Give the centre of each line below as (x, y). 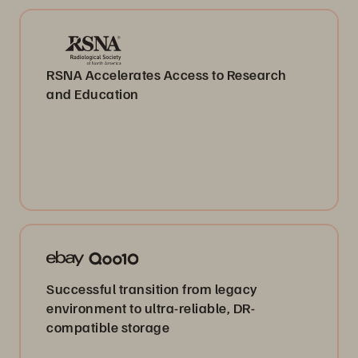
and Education (93, 93)
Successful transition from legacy (152, 288)
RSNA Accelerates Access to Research (167, 74)
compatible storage (108, 327)
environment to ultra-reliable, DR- (151, 308)
